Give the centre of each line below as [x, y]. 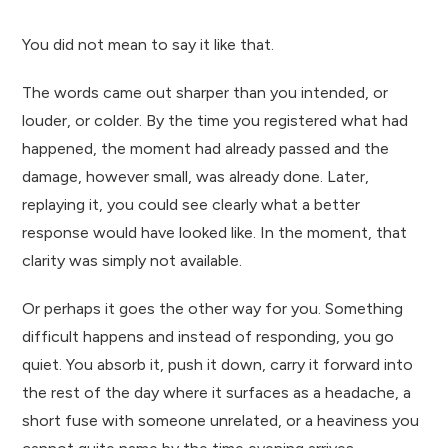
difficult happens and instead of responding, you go [208, 336]
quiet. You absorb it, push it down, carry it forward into [218, 364]
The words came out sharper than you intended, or [205, 92]
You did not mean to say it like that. [148, 44]
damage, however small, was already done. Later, [196, 176]
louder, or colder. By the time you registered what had [215, 120]
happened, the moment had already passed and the [206, 148]
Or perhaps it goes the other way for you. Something [213, 308]
